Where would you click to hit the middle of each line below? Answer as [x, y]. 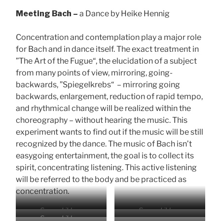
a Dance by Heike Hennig [125, 13]
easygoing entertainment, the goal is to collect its [105, 155]
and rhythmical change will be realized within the [103, 108]
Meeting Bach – [48, 13]
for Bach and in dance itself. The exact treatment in [107, 49]
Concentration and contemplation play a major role [109, 37]
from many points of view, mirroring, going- [94, 73]
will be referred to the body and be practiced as [101, 179]
